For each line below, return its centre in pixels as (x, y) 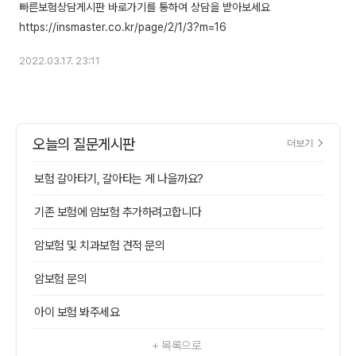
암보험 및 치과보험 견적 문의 (99, 246)
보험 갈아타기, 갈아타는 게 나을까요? (119, 179)
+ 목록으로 (176, 346)
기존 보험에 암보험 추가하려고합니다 (118, 213)
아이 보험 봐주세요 (77, 313)
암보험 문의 (60, 279)
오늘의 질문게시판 (84, 145)
